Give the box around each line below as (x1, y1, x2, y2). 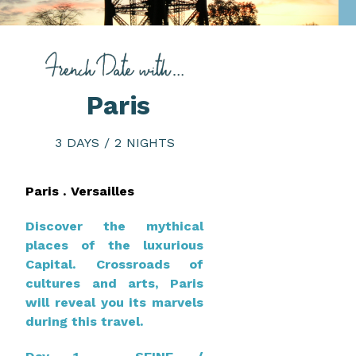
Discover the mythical (25, 218, 204, 234)
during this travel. (25, 313, 145, 329)
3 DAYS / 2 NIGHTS (54, 135, 175, 151)
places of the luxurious (25, 237, 204, 253)
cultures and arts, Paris (25, 275, 204, 291)
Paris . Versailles (25, 183, 135, 199)
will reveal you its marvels (25, 294, 204, 310)
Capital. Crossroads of (25, 256, 204, 272)
